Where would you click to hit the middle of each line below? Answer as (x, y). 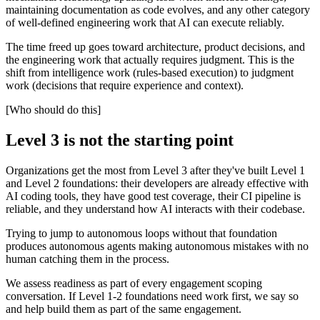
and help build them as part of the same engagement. (124, 309)
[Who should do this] (53, 110)
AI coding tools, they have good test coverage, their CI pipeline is (153, 196)
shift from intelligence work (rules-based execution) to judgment (150, 73)
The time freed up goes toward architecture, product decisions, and (155, 47)
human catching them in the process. (87, 259)
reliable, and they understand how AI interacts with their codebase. (155, 209)
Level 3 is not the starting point (120, 140)
